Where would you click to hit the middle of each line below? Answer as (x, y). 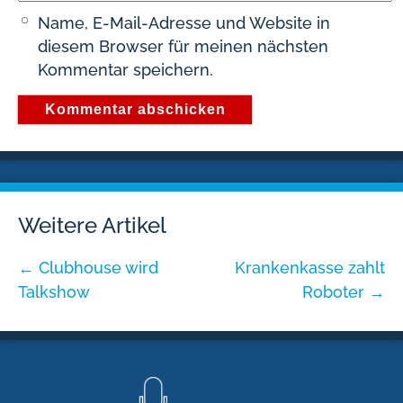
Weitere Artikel (92, 225)
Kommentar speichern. (125, 70)
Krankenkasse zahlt (310, 268)
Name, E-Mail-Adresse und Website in (184, 23)
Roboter (336, 292)
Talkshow (54, 292)
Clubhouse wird (96, 268)
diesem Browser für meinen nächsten (183, 46)
